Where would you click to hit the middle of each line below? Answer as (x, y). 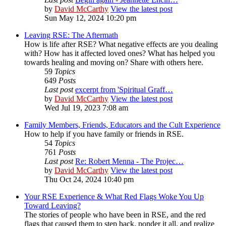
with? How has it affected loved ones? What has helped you (120, 53)
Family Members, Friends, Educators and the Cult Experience (122, 125)
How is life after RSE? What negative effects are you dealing (121, 44)
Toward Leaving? (52, 206)
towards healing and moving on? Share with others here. (114, 63)
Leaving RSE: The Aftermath (71, 35)
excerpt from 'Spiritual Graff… (124, 90)
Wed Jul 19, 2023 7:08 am (86, 108)
